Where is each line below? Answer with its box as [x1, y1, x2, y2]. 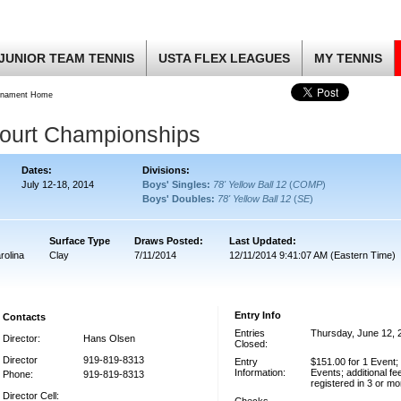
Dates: [21, 165, 52, 175]
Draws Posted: [134, 235, 203, 246]
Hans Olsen [83, 333, 135, 344]
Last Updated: [229, 235, 296, 246]
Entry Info [235, 310, 281, 320]
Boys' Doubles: [142, 193, 218, 204]
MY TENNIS [314, 51, 382, 65]
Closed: [235, 338, 268, 349]
